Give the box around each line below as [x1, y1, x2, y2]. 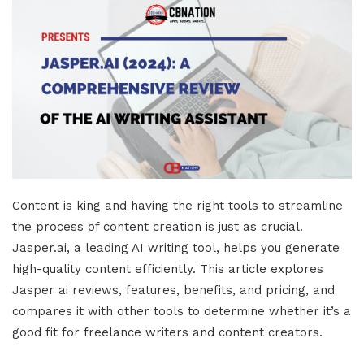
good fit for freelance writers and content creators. [12, 325, 323, 340]
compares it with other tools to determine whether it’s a [12, 304, 351, 319]
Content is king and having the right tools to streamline [12, 198, 343, 214]
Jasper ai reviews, [12, 283, 122, 298]
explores [266, 262, 323, 277]
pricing [266, 283, 305, 298]
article [228, 262, 266, 277]
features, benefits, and [122, 283, 266, 298]
